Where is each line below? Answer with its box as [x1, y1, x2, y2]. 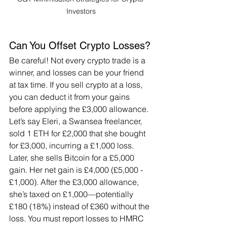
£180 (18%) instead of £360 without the [9, 201, 152, 212]
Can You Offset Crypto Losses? [9, 40, 150, 52]
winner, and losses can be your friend [9, 67, 146, 78]
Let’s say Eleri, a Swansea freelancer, [9, 116, 144, 127]
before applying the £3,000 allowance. [9, 104, 150, 115]
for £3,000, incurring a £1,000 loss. [9, 140, 136, 151]
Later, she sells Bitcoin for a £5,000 [9, 153, 136, 163]
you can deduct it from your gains [9, 92, 132, 102]
